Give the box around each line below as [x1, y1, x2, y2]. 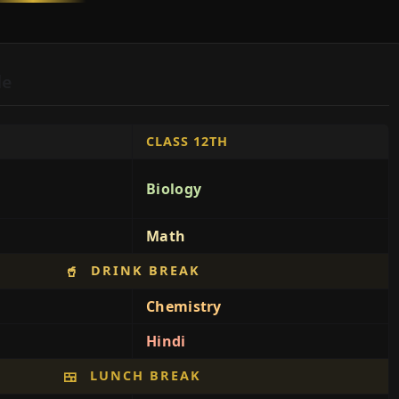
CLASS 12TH [146, 133, 228, 150]
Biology [146, 179, 202, 199]
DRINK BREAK [85, 262, 200, 279]
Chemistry [146, 297, 222, 316]
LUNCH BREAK [85, 367, 201, 384]
